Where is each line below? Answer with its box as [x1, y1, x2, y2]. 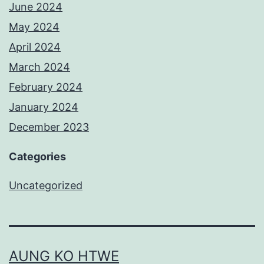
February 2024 [9, 80, 82, 93]
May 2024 [9, 20, 60, 33]
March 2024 [9, 60, 70, 73]
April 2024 [9, 40, 61, 53]
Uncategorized [9, 179, 82, 192]
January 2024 [9, 100, 78, 113]
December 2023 [9, 120, 89, 133]
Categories [9, 150, 66, 163]
